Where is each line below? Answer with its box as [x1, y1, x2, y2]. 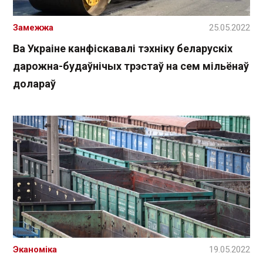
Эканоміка [13, 244, 57, 255]
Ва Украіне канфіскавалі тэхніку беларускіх [13, 42, 232, 55]
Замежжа [13, 22, 53, 33]
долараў [13, 77, 56, 90]
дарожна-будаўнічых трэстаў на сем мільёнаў [13, 59, 249, 72]
